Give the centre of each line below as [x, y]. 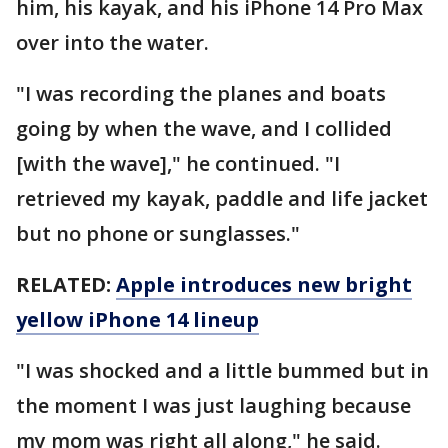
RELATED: [66, 284]
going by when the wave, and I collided [204, 128]
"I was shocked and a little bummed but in [222, 370]
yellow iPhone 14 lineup [137, 319]
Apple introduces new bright [264, 284]
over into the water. [112, 42]
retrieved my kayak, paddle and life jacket [222, 198]
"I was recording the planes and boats [201, 93]
